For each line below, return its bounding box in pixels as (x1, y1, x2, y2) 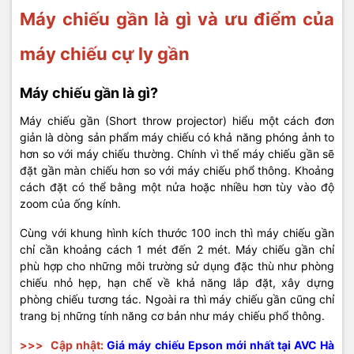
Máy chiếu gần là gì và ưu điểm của (20, 9, 334, 29)
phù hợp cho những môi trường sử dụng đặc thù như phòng (20, 259, 334, 273)
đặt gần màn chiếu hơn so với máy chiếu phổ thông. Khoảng (20, 164, 334, 177)
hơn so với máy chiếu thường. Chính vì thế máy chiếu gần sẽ (20, 147, 334, 160)
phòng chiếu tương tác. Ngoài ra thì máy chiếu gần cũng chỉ (20, 292, 334, 306)
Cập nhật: (51, 338, 107, 352)
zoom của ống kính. (20, 197, 121, 210)
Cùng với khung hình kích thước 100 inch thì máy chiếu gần (20, 226, 334, 239)
